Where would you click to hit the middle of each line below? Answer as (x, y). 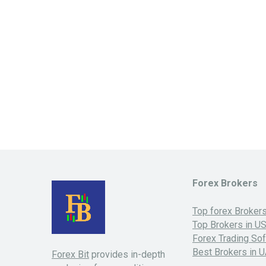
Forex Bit (70, 255)
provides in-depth (127, 255)
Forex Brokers (225, 183)
